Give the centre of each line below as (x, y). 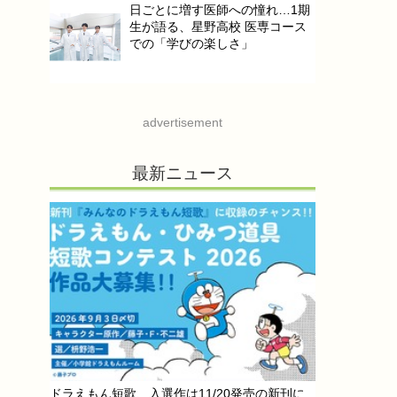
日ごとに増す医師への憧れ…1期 (220, 10)
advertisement (183, 123)
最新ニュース (183, 174)
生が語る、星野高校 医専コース (218, 27)
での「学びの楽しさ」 (191, 44)
